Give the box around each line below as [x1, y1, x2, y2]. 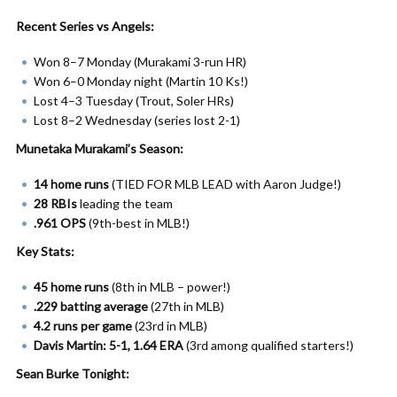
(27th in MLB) [148, 299, 224, 314]
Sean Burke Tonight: [16, 366, 129, 381]
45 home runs [34, 279, 109, 294]
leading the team [77, 196, 173, 211]
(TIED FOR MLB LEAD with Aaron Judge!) [109, 176, 341, 191]
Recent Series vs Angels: [16, 19, 154, 34]
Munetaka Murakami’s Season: [16, 141, 183, 156]
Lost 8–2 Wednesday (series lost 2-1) [34, 113, 240, 128]
